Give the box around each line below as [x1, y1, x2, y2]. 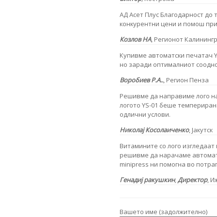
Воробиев [120, 75, 151, 84]
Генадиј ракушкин [120, 175, 175, 184]
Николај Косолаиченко [120, 125, 189, 134]
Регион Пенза [166, 75, 209, 84]
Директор [178, 175, 207, 184]
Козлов [120, 34, 142, 44]
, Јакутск [189, 125, 213, 134]
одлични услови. [120, 109, 170, 119]
